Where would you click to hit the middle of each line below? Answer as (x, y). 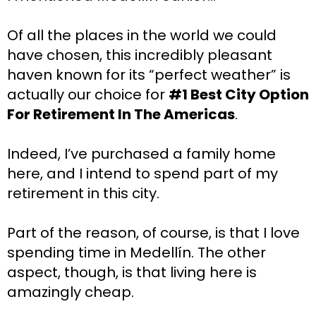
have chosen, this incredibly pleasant (140, 55)
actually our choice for (88, 95)
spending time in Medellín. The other (136, 253)
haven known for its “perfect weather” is (149, 75)
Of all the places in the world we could (142, 36)
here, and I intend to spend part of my (142, 174)
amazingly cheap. (71, 292)
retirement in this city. (83, 194)
